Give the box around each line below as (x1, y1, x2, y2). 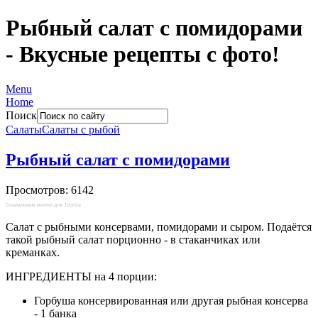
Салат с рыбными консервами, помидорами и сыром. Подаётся (6, 220, 312, 233)
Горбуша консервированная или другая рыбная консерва (34, 294, 308, 307)
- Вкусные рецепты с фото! (6, 41, 280, 67)
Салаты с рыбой (42, 123, 120, 136)
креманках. (6, 246, 60, 258)
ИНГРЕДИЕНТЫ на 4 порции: (6, 270, 157, 283)
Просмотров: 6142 (6, 183, 94, 196)
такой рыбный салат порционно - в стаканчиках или (6, 233, 261, 246)
